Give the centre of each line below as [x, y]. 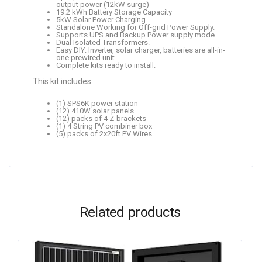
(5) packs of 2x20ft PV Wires [104, 134]
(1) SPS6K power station [97, 103]
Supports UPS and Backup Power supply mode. [136, 35]
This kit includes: [63, 81]
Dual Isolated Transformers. [103, 42]
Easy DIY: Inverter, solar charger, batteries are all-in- [141, 50]
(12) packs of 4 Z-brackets [101, 118]
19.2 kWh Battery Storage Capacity [114, 12]
